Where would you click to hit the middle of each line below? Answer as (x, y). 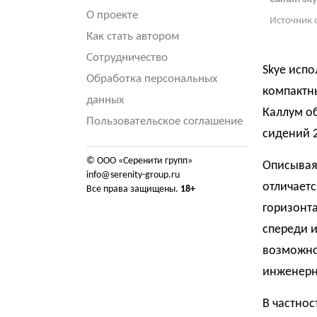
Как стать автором (133, 36)
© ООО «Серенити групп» (139, 161)
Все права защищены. (133, 189)
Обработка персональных (152, 79)
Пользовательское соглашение (165, 121)
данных (105, 100)
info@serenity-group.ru (133, 175)
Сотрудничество (127, 58)
